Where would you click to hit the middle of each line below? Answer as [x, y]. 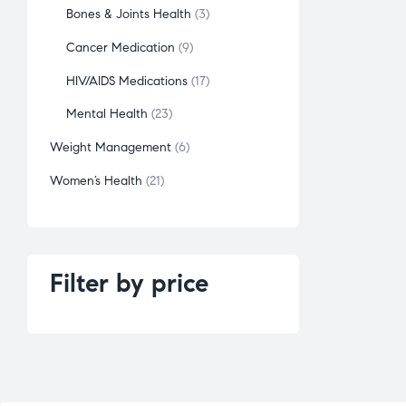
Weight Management [111, 148]
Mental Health [107, 114]
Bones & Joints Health [129, 14]
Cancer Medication [121, 47]
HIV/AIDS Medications [127, 81]
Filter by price [129, 283]
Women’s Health [96, 180]
